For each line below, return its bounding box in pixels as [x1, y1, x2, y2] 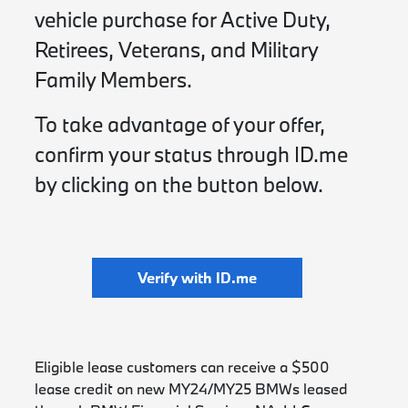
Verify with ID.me [137, 268, 257, 288]
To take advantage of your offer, [35, 110, 326, 138]
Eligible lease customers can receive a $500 [35, 357, 331, 377]
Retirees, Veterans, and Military [35, 36, 319, 64]
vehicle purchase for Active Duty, [35, 5, 331, 34]
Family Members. [35, 66, 193, 94]
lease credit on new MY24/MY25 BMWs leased [35, 379, 349, 399]
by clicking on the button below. [35, 170, 324, 199]
